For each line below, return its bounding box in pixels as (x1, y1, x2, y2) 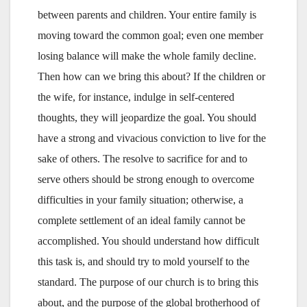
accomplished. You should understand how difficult (38, 234, 259, 247)
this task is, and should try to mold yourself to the (38, 255, 249, 267)
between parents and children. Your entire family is (38, 8, 256, 21)
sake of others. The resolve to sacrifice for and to (38, 152, 247, 164)
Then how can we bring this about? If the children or (38, 70, 265, 82)
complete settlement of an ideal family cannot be (38, 214, 245, 226)
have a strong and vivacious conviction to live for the (38, 132, 266, 144)
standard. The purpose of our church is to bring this (38, 275, 258, 288)
